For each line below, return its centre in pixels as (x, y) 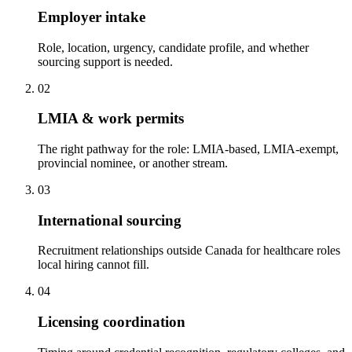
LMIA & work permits (111, 119)
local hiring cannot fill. (93, 265)
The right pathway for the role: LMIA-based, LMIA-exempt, (188, 148)
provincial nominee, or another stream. (133, 163)
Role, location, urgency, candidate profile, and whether (173, 47)
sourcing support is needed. (105, 61)
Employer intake (92, 16)
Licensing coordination (112, 322)
